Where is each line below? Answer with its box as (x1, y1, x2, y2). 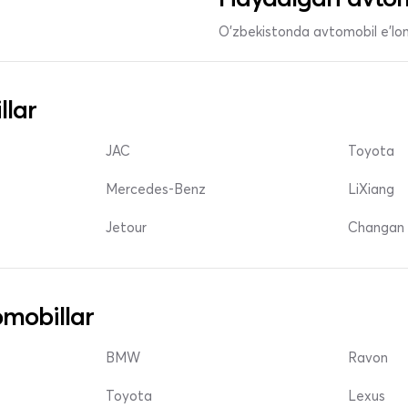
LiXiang (348, 180, 395, 199)
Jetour (106, 219, 148, 237)
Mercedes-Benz (106, 180, 207, 199)
